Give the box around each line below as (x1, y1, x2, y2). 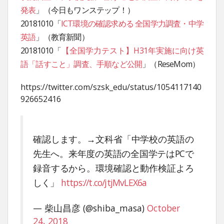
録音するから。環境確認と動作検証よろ (33, 161, 193, 174)
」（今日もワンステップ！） (35, 4, 135, 15)
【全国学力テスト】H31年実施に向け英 (61, 44, 203, 56)
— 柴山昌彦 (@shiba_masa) (33, 201, 147, 214)
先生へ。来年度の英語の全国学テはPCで (33, 147, 193, 159)
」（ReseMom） (142, 58, 200, 69)
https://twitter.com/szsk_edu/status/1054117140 (20, 81, 201, 93)
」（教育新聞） (35, 31, 89, 42)
